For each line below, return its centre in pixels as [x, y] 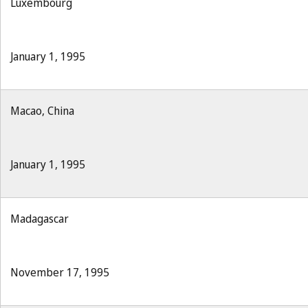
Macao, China [42, 111]
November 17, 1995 [60, 272]
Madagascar [40, 219]
